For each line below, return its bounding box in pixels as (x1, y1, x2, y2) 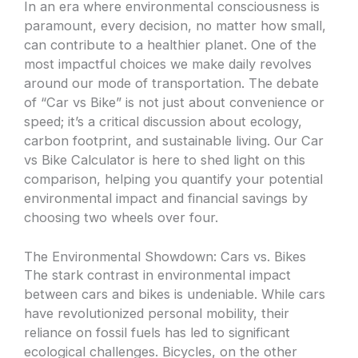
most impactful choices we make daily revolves (24, 56, 312, 73)
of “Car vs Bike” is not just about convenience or (24, 94, 325, 111)
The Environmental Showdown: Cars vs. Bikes (24, 249, 307, 265)
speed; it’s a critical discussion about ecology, (24, 113, 303, 130)
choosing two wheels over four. (24, 209, 219, 226)
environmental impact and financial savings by (24, 190, 308, 207)
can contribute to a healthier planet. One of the (24, 37, 317, 54)
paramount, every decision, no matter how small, (24, 18, 327, 34)
